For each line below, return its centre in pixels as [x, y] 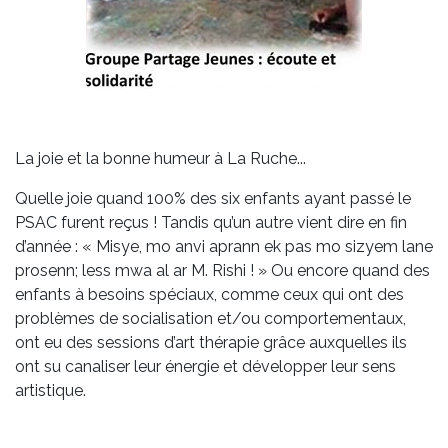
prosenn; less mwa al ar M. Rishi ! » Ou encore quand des [222, 271]
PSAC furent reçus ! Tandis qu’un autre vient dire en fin [211, 223]
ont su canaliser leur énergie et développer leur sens [205, 367]
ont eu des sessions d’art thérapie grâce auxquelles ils [211, 343]
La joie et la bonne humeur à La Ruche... [160, 159]
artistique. [50, 391]
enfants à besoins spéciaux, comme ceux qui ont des [209, 295]
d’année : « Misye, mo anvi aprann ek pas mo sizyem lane [224, 247]
